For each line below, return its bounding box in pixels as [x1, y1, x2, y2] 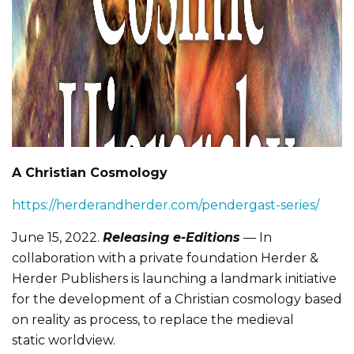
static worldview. [12, 332, 115, 348]
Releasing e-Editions [103, 229, 240, 245]
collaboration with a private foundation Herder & [12, 250, 318, 265]
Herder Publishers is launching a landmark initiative [12, 270, 337, 286]
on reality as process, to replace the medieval [12, 311, 294, 327]
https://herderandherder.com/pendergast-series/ [12, 197, 319, 213]
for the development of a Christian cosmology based [12, 291, 342, 307]
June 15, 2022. [12, 229, 103, 245]
